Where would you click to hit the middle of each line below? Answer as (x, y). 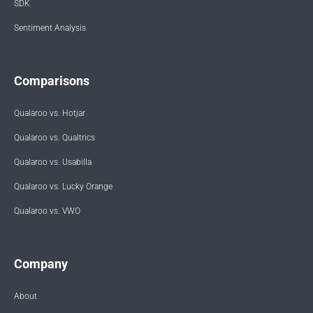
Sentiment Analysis (50, 28)
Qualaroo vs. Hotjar (50, 113)
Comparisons (52, 80)
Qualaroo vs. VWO (47, 211)
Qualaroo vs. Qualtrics (54, 137)
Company (41, 263)
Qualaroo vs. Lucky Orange (63, 186)
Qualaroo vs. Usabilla (53, 162)
